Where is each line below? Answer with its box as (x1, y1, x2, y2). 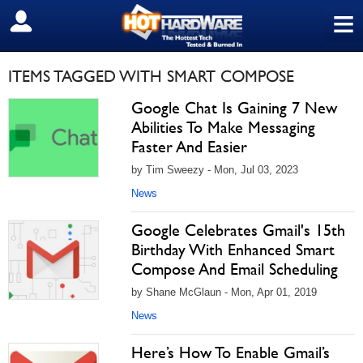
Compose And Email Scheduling (131, 259, 338, 279)
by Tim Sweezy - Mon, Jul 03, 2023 (131, 164, 298, 176)
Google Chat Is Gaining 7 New (131, 98, 337, 117)
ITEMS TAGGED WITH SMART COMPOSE (8, 66, 294, 86)
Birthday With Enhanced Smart (131, 240, 335, 259)
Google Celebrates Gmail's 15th (131, 220, 345, 240)
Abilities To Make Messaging (131, 117, 315, 137)
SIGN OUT (12, 14, 83, 30)
